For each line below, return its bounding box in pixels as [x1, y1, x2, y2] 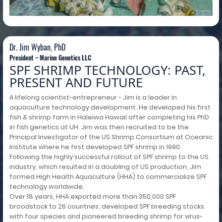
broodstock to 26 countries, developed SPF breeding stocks [9, 202, 204, 211]
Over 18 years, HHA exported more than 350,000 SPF [9, 192, 176, 201]
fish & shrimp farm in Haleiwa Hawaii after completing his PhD [9, 113, 209, 122]
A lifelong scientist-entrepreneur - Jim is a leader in [9, 93, 177, 102]
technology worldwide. [9, 182, 84, 191]
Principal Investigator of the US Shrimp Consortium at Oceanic [9, 133, 213, 142]
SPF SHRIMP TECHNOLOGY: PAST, [9, 61, 206, 79]
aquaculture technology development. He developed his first [9, 103, 211, 112]
